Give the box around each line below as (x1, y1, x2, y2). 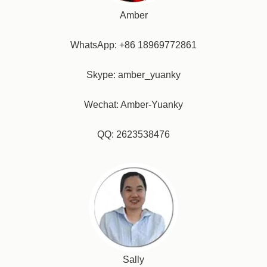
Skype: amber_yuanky (86, 70, 181, 80)
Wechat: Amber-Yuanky (84, 100, 183, 110)
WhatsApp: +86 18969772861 (70, 40, 197, 50)
